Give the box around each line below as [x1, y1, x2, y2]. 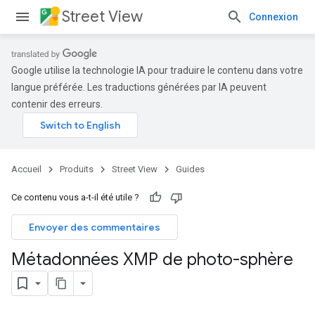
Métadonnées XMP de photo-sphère [11, 249, 293, 270]
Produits [60, 164, 94, 174]
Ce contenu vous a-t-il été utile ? [11, 192, 139, 202]
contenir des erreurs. [11, 98, 103, 110]
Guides [176, 164, 205, 174]
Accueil [11, 164, 41, 174]
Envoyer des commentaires [29, 221, 160, 233]
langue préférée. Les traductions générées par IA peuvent [11, 82, 266, 93]
